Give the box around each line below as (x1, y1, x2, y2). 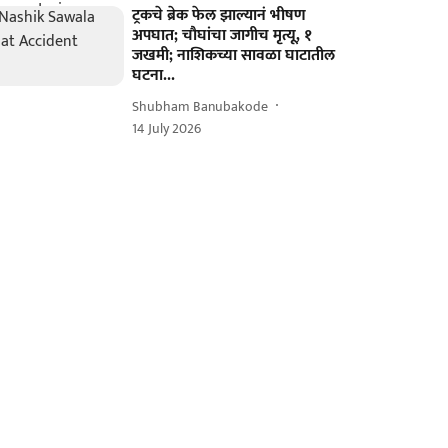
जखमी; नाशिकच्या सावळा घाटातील (132, 42, 336, 69)
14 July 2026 (132, 117, 202, 140)
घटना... (132, 62, 176, 89)
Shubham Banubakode (132, 94, 269, 118)
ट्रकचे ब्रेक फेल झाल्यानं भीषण (132, 2, 307, 29)
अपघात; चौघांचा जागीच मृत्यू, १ (132, 22, 313, 49)
